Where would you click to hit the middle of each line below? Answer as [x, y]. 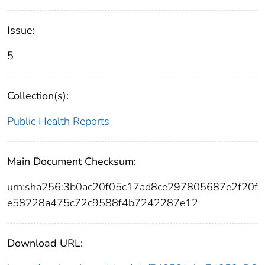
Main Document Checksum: [72, 162]
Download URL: [45, 243]
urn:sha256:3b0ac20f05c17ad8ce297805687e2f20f [132, 187]
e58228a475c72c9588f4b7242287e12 [103, 203]
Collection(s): [38, 96]
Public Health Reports [58, 122]
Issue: [21, 30]
